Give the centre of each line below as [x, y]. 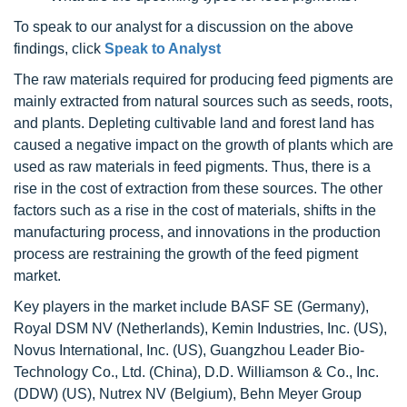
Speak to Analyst [163, 49]
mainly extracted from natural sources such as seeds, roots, [203, 102]
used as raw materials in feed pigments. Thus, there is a [192, 167]
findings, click [59, 49]
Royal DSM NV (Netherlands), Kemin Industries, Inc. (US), [200, 329]
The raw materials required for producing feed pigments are [203, 80]
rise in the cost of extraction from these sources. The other [198, 189]
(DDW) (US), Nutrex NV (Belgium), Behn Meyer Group [188, 394]
